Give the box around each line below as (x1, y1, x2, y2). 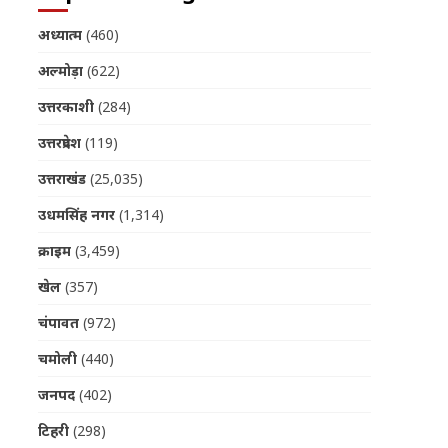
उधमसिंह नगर (37, 205, 115, 225)
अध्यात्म (37, 25, 82, 45)
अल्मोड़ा (37, 61, 83, 81)
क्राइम (37, 241, 71, 261)
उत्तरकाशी (37, 97, 94, 117)
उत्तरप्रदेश (37, 133, 81, 153)
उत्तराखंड (37, 169, 86, 189)
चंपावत (37, 313, 79, 333)
